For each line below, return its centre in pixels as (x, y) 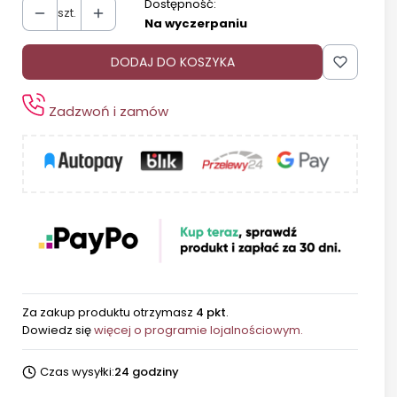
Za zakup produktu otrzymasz (109, 313)
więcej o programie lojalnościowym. (198, 331)
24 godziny (146, 372)
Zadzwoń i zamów (107, 111)
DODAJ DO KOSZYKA (172, 62)
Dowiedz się (58, 331)
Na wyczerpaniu (196, 24)
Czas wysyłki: (77, 372)
